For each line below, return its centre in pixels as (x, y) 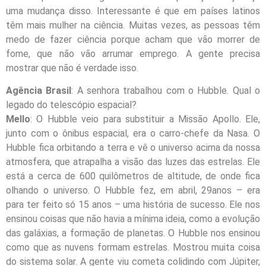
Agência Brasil (39, 91)
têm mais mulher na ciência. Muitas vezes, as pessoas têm (133, 25)
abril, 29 (195, 191)
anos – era (236, 191)
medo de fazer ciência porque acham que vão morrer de (133, 39)
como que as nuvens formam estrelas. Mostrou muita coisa (133, 248)
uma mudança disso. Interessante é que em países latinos (133, 11)
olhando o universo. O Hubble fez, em (90, 191)
